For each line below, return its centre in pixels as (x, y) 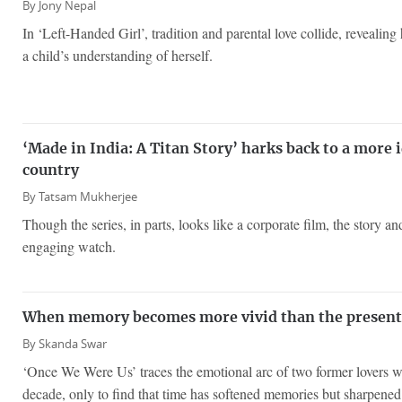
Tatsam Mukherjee (88, 197)
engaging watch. (69, 246)
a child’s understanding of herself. (118, 55)
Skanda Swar (73, 345)
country (51, 170)
